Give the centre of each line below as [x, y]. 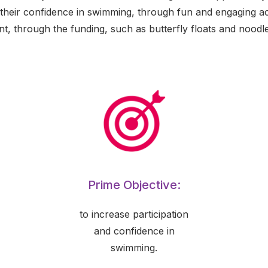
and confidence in [134, 231]
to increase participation [134, 214]
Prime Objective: [134, 185]
